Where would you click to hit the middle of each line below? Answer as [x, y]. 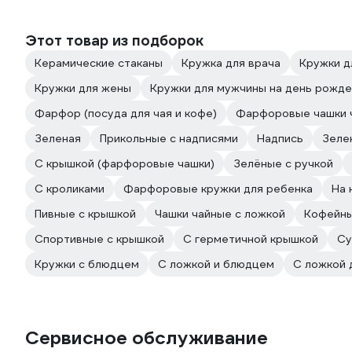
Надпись [280, 138]
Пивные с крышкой [85, 214]
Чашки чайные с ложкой [220, 214]
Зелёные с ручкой [283, 163]
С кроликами [70, 189]
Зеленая [58, 138]
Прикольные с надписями [169, 138]
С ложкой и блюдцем [216, 264]
